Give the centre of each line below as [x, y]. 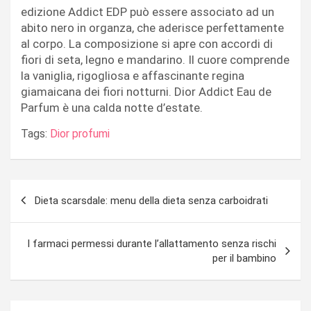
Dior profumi [80, 133]
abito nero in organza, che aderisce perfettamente [152, 27]
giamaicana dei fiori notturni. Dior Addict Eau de [146, 91]
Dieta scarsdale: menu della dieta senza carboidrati [151, 200]
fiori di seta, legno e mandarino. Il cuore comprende [155, 59]
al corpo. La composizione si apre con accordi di [147, 43]
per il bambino [244, 258]
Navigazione [58, 190]
